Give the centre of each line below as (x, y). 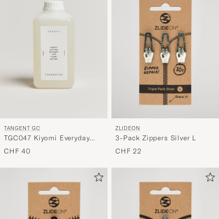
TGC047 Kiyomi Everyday (47, 138)
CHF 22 (129, 151)
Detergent (21, 147)
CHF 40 (18, 151)
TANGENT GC (22, 128)
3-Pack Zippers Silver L (156, 138)
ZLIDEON (128, 128)
